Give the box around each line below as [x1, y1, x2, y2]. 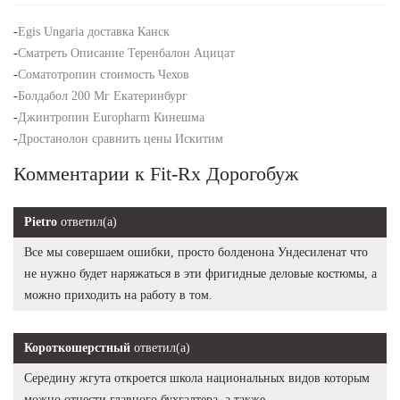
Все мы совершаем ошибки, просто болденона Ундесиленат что [24, 246, 368, 260]
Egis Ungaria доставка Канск [18, 25, 170, 39]
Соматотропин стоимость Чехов [18, 68, 189, 82]
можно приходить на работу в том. [24, 288, 212, 303]
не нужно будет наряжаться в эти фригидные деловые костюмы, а [24, 267, 377, 281]
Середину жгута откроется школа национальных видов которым [24, 371, 370, 386]
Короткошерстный [24, 341, 130, 355]
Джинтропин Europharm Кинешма [18, 111, 204, 125]
